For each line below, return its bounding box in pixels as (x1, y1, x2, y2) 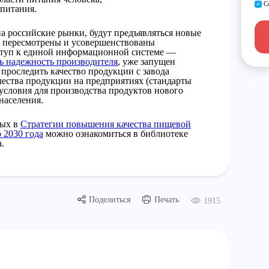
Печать (154, 195, 179, 204)
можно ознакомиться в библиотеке (43, 128, 188, 139)
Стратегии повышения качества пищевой (20, 119, 191, 129)
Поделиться (88, 195, 130, 204)
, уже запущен (118, 56, 175, 67)
